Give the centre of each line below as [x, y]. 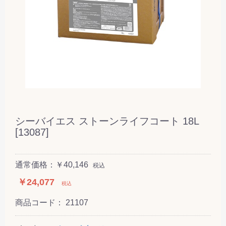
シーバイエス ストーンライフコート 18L [107, 121]
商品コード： [40, 202]
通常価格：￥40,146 [52, 164]
